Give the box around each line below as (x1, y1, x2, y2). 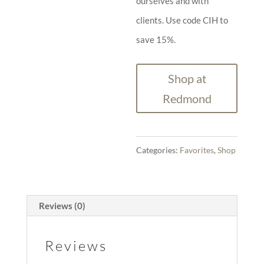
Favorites (180, 145, 214, 155)
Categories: (136, 145, 180, 155)
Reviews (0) (38, 200, 85, 211)
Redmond (162, 91, 212, 105)
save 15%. (136, 34, 176, 45)
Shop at (167, 71, 206, 85)
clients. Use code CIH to (136, 15, 229, 25)
